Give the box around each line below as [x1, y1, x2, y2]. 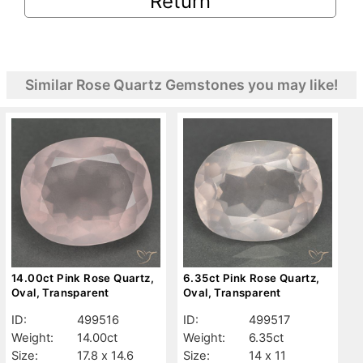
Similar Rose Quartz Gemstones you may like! [25, 75, 338, 93]
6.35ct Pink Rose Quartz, [183, 271, 320, 284]
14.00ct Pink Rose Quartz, [11, 271, 154, 284]
